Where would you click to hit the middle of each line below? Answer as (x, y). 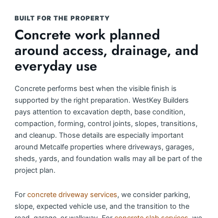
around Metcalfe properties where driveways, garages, (104, 147)
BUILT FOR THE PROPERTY (62, 18)
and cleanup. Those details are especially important (99, 136)
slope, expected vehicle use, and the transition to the (102, 206)
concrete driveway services (72, 194)
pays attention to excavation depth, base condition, (100, 112)
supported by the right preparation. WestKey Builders (102, 100)
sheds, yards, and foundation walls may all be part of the (108, 159)
